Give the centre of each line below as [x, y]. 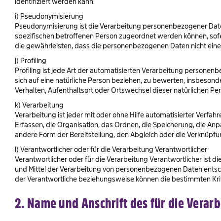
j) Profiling [31, 60]
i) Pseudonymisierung [49, 16]
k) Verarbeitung [39, 105]
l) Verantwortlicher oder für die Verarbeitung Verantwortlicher [111, 149]
